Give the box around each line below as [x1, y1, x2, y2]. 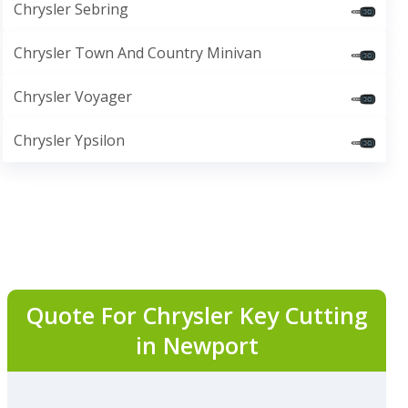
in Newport [135, 330, 259, 361]
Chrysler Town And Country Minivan [13, 43, 261, 63]
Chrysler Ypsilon [13, 130, 125, 150]
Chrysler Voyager [13, 87, 132, 107]
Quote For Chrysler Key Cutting [25, 300, 368, 331]
